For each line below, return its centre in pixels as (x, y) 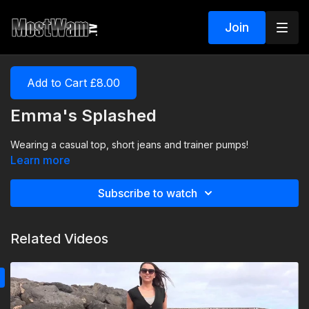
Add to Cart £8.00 (73, 83)
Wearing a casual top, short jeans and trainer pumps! (129, 144)
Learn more (40, 160)
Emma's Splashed (83, 116)
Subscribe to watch (148, 193)
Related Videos (59, 239)
